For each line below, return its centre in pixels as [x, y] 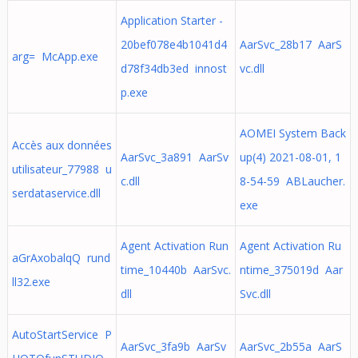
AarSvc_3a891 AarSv [174, 157]
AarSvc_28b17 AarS [290, 44]
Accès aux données [62, 145]
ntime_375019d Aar [291, 270]
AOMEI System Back [292, 133]
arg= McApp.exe [55, 56]
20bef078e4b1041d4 [173, 44]
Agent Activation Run [174, 246]
